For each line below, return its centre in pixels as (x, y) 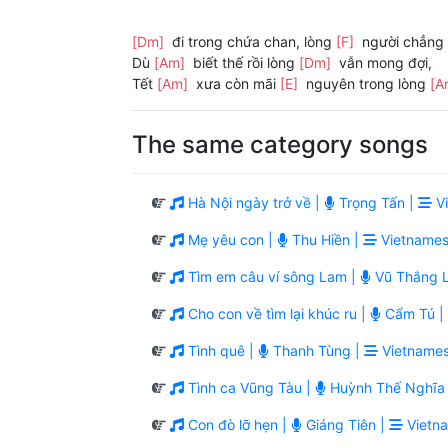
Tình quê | (221, 351)
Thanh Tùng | (316, 351)
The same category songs (280, 145)
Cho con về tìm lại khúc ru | (277, 314)
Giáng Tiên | (345, 425)
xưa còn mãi (236, 84)
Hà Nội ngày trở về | (254, 203)
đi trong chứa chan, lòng (252, 42)
